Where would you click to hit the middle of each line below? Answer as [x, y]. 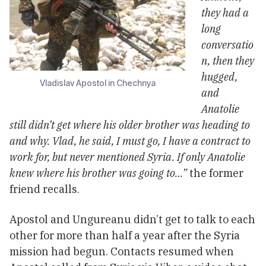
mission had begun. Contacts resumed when [122, 251]
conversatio [227, 45]
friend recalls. [45, 189]
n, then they [228, 61]
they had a [225, 12]
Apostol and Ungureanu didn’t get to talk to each [132, 219]
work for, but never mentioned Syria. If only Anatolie [127, 157]
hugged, [219, 77]
